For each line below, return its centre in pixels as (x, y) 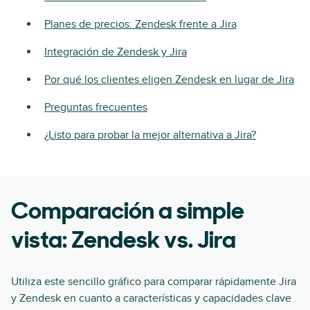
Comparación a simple (128, 212)
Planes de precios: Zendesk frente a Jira (140, 24)
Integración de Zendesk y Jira (116, 52)
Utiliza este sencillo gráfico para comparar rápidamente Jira (154, 281)
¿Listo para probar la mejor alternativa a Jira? (150, 135)
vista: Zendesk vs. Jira (124, 241)
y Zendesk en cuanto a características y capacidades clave (151, 298)
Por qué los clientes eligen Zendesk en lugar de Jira (169, 79)
